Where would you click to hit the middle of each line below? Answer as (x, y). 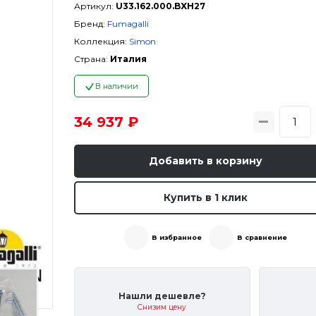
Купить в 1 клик (205, 197)
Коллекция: (100, 41)
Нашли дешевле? (162, 296)
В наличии (117, 86)
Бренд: (89, 24)
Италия (128, 59)
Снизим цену (162, 308)
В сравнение (262, 237)
